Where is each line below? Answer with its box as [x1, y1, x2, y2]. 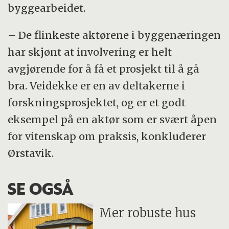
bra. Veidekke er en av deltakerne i [8, 79, 186, 93]
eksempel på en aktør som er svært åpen [8, 113, 217, 126]
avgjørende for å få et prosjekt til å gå [8, 62, 200, 76]
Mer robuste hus [99, 204, 196, 221]
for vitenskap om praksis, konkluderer [8, 130, 207, 143]
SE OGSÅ [8, 178, 74, 199]
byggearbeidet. [8, 2, 86, 15]
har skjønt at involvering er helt [8, 45, 172, 59]
